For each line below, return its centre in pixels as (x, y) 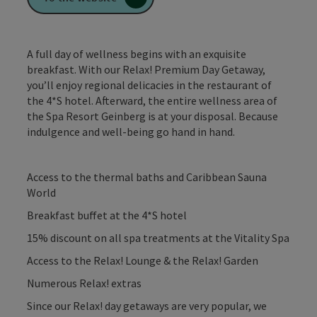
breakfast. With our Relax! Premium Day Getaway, (146, 69)
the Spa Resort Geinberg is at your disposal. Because (152, 116)
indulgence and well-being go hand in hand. (131, 131)
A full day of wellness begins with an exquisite (137, 53)
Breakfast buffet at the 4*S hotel (107, 215)
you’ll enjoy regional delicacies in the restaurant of (149, 85)
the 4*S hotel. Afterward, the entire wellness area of (152, 100)
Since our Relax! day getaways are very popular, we (147, 305)
